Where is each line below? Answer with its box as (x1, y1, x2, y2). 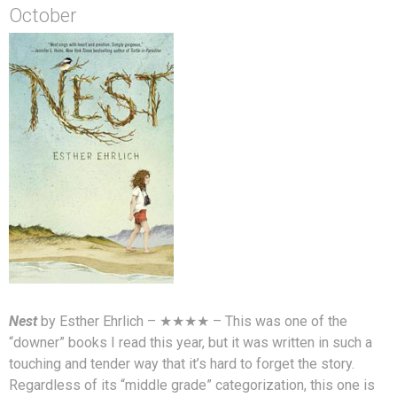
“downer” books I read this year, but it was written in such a (9, 333, 372, 351)
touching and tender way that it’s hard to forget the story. (9, 354, 354, 372)
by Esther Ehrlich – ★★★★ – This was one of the (37, 312, 347, 330)
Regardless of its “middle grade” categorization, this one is (9, 376, 375, 393)
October (9, 4, 77, 27)
